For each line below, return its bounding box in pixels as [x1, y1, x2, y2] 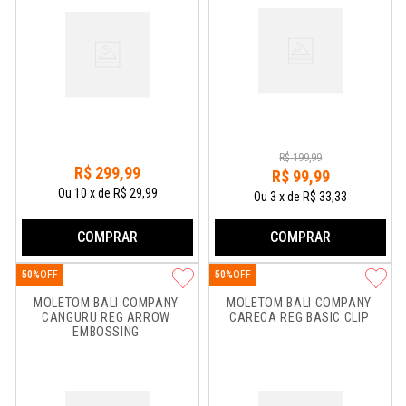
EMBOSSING [72, 324, 140, 340]
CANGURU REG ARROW [42, 310, 174, 325]
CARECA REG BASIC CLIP [228, 310, 370, 325]
